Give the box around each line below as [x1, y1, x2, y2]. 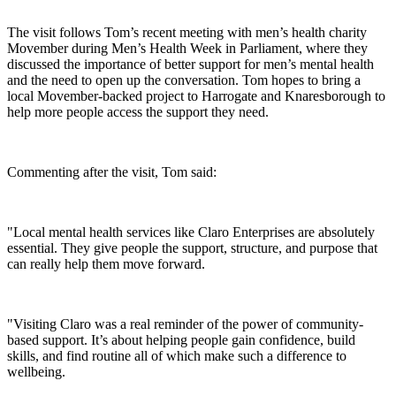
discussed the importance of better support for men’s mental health [7, 56, 374, 72]
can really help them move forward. [7, 255, 205, 271]
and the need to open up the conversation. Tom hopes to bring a [7, 72, 361, 88]
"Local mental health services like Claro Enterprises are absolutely [7, 224, 375, 240]
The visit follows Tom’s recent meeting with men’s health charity [7, 24, 367, 40]
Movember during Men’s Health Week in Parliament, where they [7, 40, 368, 56]
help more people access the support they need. [7, 103, 269, 119]
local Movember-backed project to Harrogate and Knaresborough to [7, 88, 385, 103]
